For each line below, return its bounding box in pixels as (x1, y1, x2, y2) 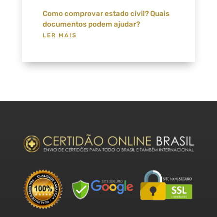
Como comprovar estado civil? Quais (42, 9, 170, 18)
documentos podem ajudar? (42, 20, 140, 29)
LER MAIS (42, 32, 77, 39)
